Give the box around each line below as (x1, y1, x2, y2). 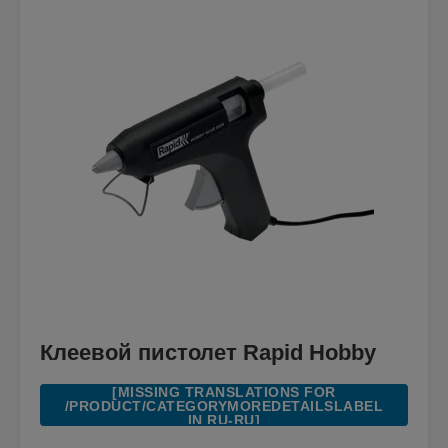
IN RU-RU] (187, 412, 261, 429)
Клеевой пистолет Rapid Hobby (40, 340, 376, 366)
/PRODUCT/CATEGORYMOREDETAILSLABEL (64, 398, 384, 415)
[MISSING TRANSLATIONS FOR (112, 384, 336, 401)
